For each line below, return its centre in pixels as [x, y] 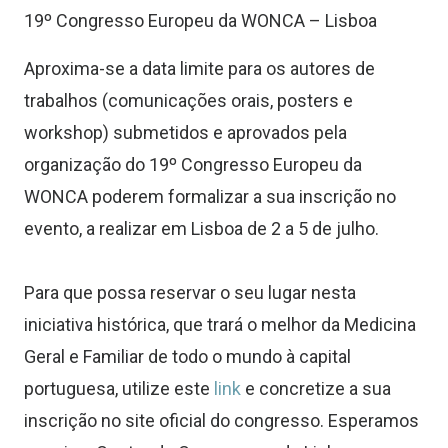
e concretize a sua [316, 388]
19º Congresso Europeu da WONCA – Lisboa [200, 20]
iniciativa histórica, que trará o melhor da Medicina [220, 324]
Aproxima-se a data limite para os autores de [199, 68]
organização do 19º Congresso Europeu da [193, 164]
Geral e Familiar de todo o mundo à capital [187, 356]
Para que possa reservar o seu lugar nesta [190, 292]
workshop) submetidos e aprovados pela [185, 132]
